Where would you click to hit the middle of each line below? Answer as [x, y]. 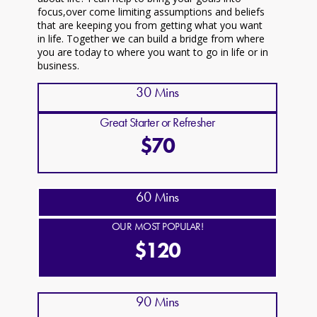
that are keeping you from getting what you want [150, 25]
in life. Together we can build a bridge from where [151, 39]
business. [58, 66]
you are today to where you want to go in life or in [152, 52]
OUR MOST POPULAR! [157, 227]
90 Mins [157, 302]
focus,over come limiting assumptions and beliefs [151, 12]
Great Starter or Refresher [157, 122]
